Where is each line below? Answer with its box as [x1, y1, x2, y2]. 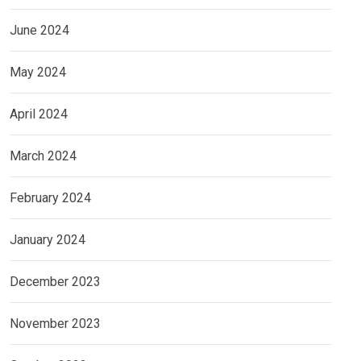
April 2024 [10, 106, 68, 122]
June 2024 [10, 23, 69, 39]
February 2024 [10, 190, 91, 206]
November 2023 [10, 316, 101, 332]
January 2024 [10, 232, 85, 248]
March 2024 [10, 148, 77, 164]
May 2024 [10, 64, 66, 81]
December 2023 [10, 274, 101, 290]
